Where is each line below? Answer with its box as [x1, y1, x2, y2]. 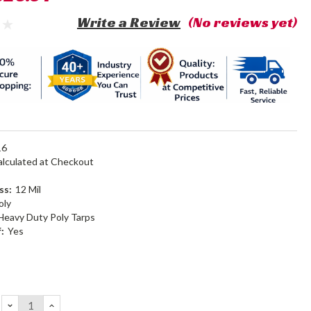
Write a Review [77, 13, 181, 31]
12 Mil [15, 183, 42, 195]
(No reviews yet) [188, 13, 297, 31]
